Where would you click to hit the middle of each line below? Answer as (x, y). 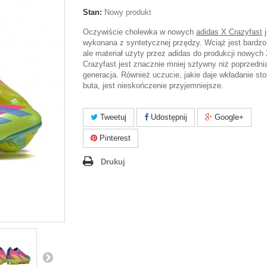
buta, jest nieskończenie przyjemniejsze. (153, 86)
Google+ (228, 117)
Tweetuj (112, 117)
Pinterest (114, 138)
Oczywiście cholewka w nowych (139, 32)
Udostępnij (168, 117)
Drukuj (113, 162)
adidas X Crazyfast (229, 32)
